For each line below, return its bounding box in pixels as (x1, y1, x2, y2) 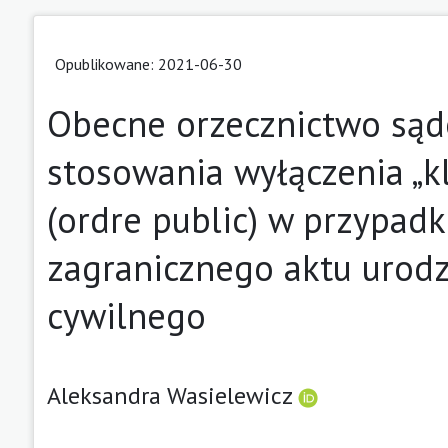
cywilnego (47, 291, 206, 339)
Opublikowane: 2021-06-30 (55, 53, 242, 74)
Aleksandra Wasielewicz (47, 379, 298, 411)
